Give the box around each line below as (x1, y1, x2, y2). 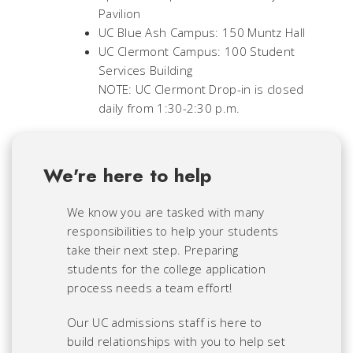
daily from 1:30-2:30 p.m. (98, 99, 240, 116)
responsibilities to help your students (67, 222, 279, 239)
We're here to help (43, 161, 212, 189)
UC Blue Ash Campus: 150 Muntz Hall (98, 24, 306, 40)
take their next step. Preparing (67, 241, 239, 258)
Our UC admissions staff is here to (67, 314, 262, 330)
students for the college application (67, 260, 266, 277)
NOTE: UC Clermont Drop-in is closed (98, 80, 304, 97)
